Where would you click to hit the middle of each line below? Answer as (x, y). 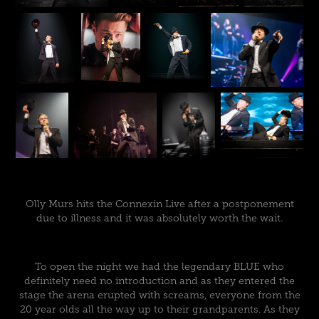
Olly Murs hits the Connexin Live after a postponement (159, 204)
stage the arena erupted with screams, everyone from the (159, 296)
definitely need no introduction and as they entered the (159, 281)
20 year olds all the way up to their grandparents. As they (159, 310)
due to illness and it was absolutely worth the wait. (159, 219)
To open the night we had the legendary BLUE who (159, 267)
